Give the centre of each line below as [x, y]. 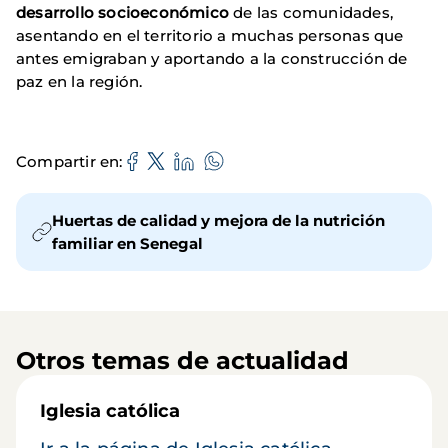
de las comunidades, [311, 12]
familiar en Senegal [127, 243]
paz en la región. [79, 81]
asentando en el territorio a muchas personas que [210, 35]
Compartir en [68, 161]
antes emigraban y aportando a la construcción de [212, 58]
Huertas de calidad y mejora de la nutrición [218, 220]
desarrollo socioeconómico [122, 12]
